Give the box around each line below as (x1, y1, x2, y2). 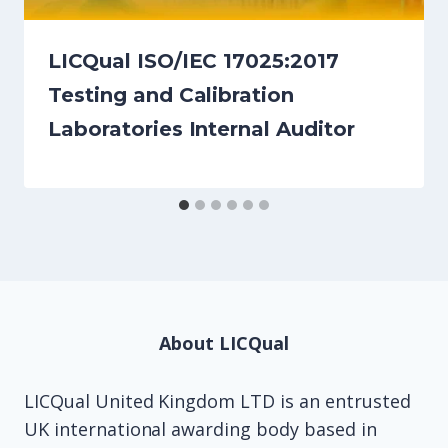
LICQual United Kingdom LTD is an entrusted (24, 389, 411, 414)
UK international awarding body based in (24, 417, 377, 442)
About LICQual (159, 331, 289, 356)
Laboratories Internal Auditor (48, 117, 355, 142)
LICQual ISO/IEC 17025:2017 (48, 49, 340, 74)
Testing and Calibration (48, 83, 295, 108)
